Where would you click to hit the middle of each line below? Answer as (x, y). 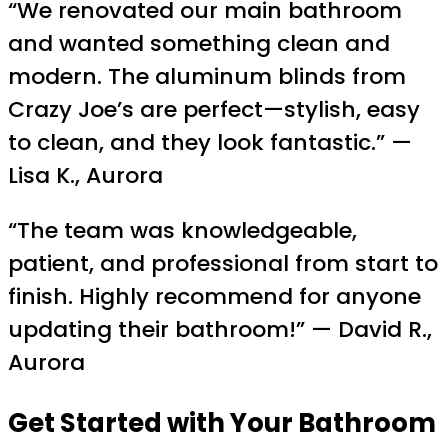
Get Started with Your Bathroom (222, 423)
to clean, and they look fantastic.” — (210, 142)
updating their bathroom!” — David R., (220, 329)
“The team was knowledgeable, (182, 230)
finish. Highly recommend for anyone (214, 296)
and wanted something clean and (199, 43)
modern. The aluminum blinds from (207, 76)
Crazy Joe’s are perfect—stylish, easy (214, 109)
